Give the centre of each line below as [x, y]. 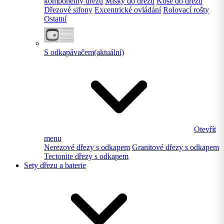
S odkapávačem [69, 52]
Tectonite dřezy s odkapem [86, 156]
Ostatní [55, 19]
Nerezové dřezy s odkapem [87, 147]
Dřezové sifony [68, 10]
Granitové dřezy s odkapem [175, 147]
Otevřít [205, 129]
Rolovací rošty [186, 10]
